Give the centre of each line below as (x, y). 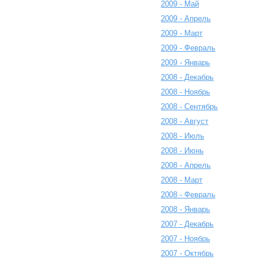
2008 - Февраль (188, 195)
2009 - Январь (186, 63)
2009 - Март (182, 33)
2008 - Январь (186, 209)
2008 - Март (182, 180)
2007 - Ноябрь (186, 239)
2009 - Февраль (188, 48)
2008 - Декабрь (187, 77)
